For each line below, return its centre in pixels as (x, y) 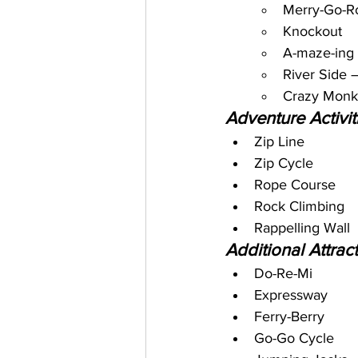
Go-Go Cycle (294, 338)
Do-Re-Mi (283, 273)
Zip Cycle (284, 163)
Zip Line (279, 141)
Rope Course (295, 185)
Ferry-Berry (289, 316)
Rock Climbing (299, 206)
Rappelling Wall (302, 228)
